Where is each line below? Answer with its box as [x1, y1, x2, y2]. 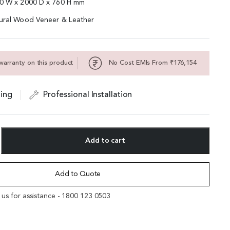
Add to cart [85, 137, 125, 144]
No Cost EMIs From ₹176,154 [106, 60, 197, 67]
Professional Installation [41, 90, 132, 99]
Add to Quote [55, 170, 101, 178]
